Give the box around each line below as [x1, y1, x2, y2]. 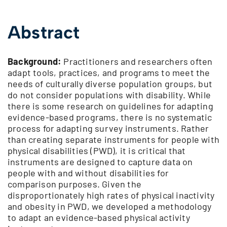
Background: [8, 56, 62, 67]
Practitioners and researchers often [61, 56, 213, 67]
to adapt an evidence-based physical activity [8, 212, 190, 223]
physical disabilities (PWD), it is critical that [8, 145, 186, 157]
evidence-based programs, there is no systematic [8, 111, 212, 123]
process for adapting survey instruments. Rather [8, 123, 209, 134]
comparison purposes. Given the [8, 178, 141, 190]
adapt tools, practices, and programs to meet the [8, 67, 210, 79]
